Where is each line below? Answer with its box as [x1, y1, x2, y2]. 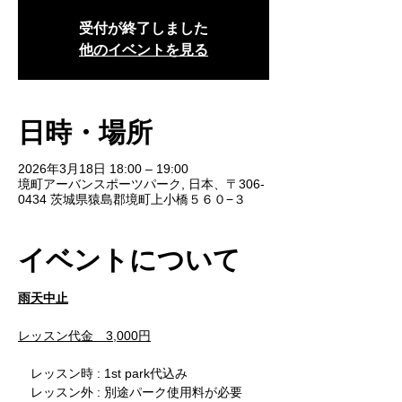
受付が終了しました [79, 21, 208, 36]
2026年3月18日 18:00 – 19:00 [18, 162, 188, 176]
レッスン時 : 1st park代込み [18, 366, 188, 380]
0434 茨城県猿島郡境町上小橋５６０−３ [18, 192, 246, 206]
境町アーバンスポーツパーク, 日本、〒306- [18, 177, 265, 191]
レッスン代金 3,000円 [18, 328, 151, 343]
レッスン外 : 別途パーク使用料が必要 [18, 385, 242, 399]
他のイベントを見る [79, 42, 208, 57]
